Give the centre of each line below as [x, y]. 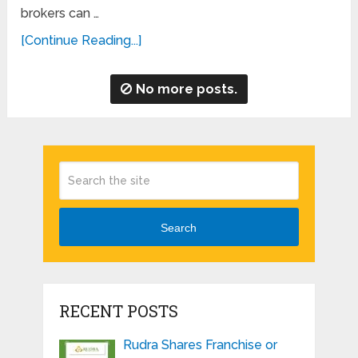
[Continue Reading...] [82, 40]
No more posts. [186, 89]
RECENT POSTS [118, 311]
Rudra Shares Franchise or [200, 345]
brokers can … [60, 13]
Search [179, 227]
